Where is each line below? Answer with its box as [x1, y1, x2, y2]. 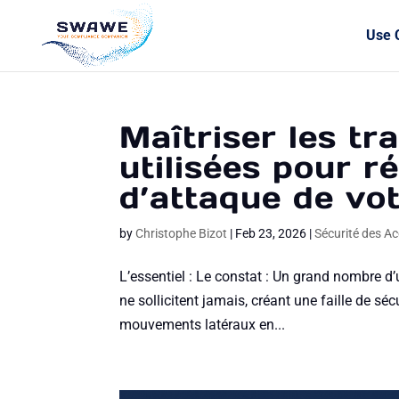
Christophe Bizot [135, 226, 228, 240]
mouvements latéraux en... [119, 316, 286, 333]
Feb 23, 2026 [235, 226, 307, 240]
